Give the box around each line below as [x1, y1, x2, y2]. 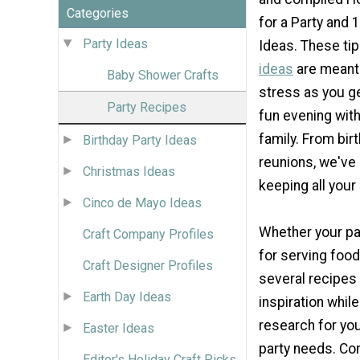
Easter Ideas [83, 320, 154, 336]
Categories [67, 5, 129, 21]
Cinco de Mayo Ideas [83, 194, 202, 211]
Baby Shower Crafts [107, 67, 219, 83]
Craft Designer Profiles [83, 257, 213, 273]
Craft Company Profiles [83, 226, 214, 242]
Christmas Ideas [83, 163, 175, 179]
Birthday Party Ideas [83, 132, 197, 148]
